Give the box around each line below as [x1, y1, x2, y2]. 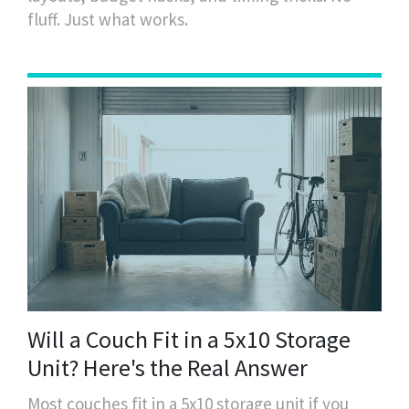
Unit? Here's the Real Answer [27, 352, 308, 383]
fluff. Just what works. [27, 8, 188, 30]
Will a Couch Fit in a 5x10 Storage [27, 324, 351, 355]
